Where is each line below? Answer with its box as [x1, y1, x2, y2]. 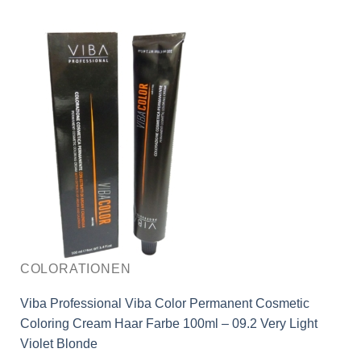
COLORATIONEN [19, 262, 131, 276]
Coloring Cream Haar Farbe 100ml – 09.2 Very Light [19, 317, 317, 331]
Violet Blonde [19, 337, 98, 351]
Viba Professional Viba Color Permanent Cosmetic [19, 297, 309, 311]
